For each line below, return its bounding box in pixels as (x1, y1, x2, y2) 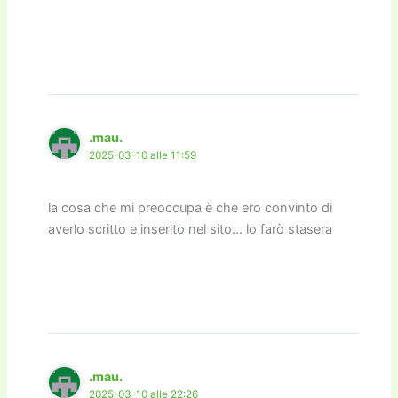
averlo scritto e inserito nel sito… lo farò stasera (48, 220, 333, 237)
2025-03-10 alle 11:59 (89, 149, 197, 163)
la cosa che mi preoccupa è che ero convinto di (48, 199, 333, 216)
